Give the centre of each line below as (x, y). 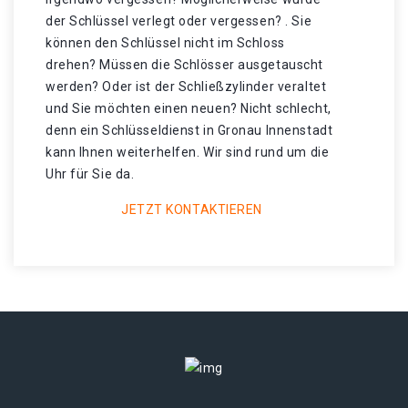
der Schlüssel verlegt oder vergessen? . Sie (179, 21)
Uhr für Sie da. (90, 174)
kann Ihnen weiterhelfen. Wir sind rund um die (188, 152)
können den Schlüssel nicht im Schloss (165, 43)
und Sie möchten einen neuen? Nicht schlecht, (189, 108)
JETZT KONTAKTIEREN (192, 209)
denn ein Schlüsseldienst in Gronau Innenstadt (189, 130)
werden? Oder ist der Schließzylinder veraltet (186, 87)
